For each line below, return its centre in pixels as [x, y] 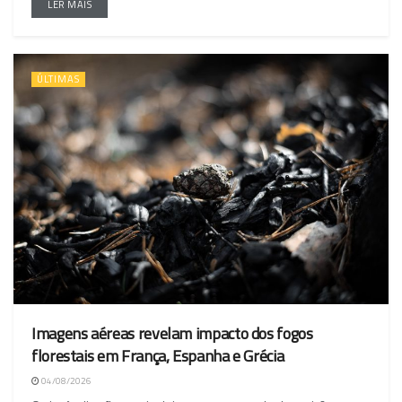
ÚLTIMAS [58, 79]
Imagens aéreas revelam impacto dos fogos [172, 333]
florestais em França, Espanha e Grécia [158, 355]
